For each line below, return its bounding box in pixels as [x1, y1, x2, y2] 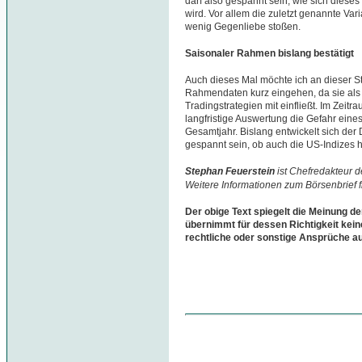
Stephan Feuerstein [185, 165, 275, 177]
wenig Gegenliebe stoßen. [185, 21, 301, 33]
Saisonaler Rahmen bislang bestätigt [185, 48, 354, 60]
